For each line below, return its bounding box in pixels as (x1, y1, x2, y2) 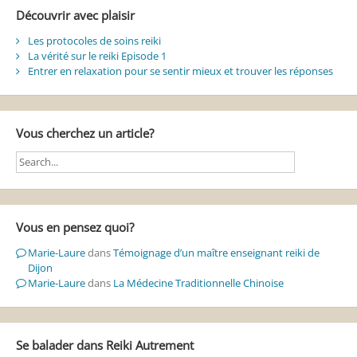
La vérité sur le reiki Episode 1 (27, 48, 167, 63)
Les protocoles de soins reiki (27, 33, 161, 48)
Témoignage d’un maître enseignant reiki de (112, 245, 320, 261)
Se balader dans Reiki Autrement (15, 337, 194, 353)
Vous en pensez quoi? (15, 218, 134, 235)
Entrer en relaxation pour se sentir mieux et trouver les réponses (27, 63, 333, 78)
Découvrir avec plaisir (15, 6, 135, 23)
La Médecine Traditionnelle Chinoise (112, 276, 284, 291)
